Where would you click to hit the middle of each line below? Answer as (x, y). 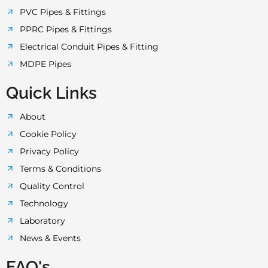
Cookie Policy (48, 134)
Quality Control (52, 186)
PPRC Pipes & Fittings (66, 29)
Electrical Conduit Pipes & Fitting (89, 46)
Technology (44, 203)
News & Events (50, 238)
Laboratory (42, 220)
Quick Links (51, 93)
